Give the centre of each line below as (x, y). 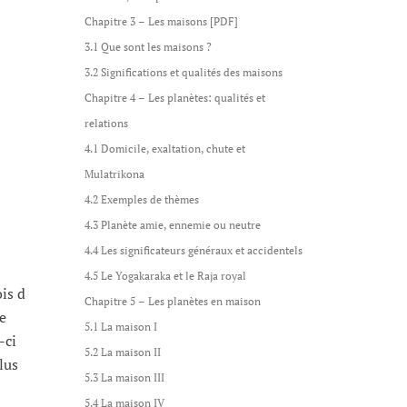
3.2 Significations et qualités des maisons (183, 72)
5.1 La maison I (120, 327)
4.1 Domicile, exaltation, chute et (164, 149)
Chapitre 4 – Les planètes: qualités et (174, 98)
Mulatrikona (114, 174)
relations (106, 123)
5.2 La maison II (122, 352)
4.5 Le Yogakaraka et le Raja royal (165, 276)
